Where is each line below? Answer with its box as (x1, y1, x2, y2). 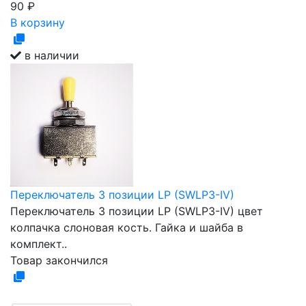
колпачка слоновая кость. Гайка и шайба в (10, 221, 243, 234)
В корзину (10, 16, 65, 29)
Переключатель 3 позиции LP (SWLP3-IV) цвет (10, 204, 263, 218)
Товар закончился (10, 253, 108, 267)
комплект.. (10, 237, 67, 251)
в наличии (21, 48, 79, 62)
